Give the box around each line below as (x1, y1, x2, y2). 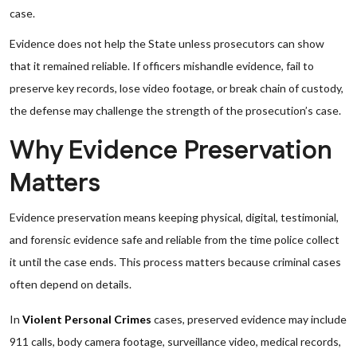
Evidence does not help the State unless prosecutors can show (10, 37, 324, 50)
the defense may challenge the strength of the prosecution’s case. (10, 104, 341, 117)
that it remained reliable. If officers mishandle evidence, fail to (10, 59, 314, 73)
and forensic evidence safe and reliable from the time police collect (10, 233, 339, 246)
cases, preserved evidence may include (151, 312, 347, 326)
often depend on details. (10, 277, 131, 291)
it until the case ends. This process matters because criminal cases (10, 255, 341, 269)
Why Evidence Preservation (10, 133, 332, 169)
